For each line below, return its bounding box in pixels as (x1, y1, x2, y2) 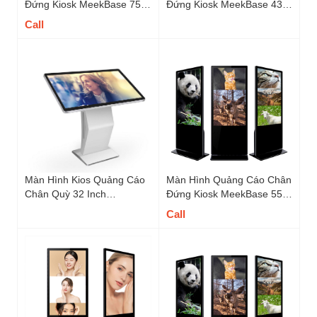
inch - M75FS (25, 13, 85, 24)
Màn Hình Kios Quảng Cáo (25, 173, 145, 185)
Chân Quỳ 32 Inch (25, 188, 106, 200)
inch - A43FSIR (166, 13, 234, 24)
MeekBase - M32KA (25, 202, 114, 214)
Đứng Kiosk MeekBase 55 (166, 188, 282, 200)
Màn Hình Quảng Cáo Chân (166, 173, 292, 185)
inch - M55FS (166, 202, 226, 214)
